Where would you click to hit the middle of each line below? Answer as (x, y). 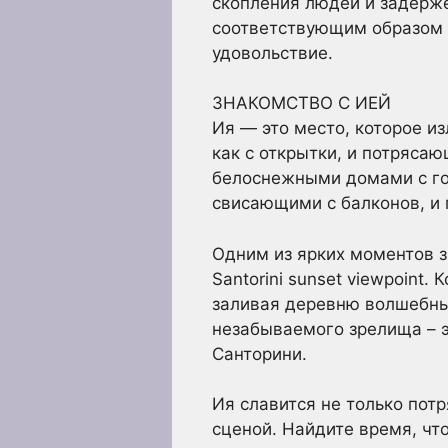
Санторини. (259, 353)
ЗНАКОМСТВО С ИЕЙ (301, 103)
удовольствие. (272, 52)
